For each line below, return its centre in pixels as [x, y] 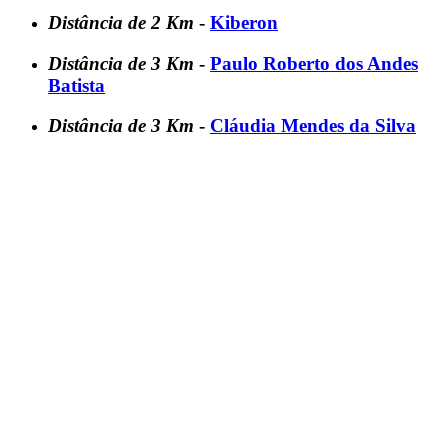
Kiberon [244, 22]
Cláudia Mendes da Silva [313, 126]
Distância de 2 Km [123, 22]
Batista [76, 85]
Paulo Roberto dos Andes [314, 63]
